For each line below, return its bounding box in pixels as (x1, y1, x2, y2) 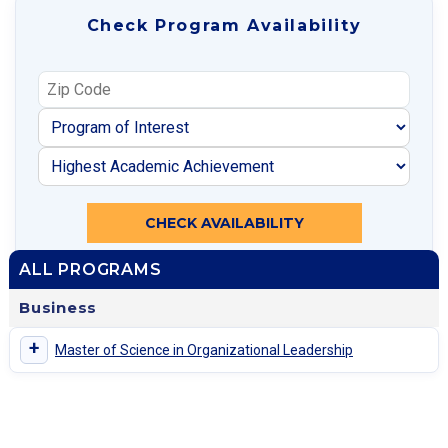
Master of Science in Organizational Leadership (55, 341, 353, 358)
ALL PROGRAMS (19, 260, 162, 280)
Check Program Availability (86, 15, 362, 35)
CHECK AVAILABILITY (144, 214, 304, 233)
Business (19, 298, 97, 318)
